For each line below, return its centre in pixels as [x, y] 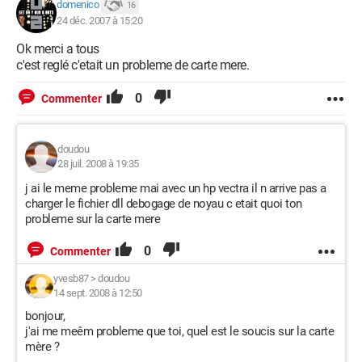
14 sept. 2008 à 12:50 [98, 293]
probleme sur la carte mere [93, 219]
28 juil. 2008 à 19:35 [98, 164]
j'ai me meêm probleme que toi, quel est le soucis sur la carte [179, 331]
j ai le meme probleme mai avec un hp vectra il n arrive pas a [176, 188]
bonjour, [45, 316]
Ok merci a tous [58, 49]
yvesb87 [71, 278]
